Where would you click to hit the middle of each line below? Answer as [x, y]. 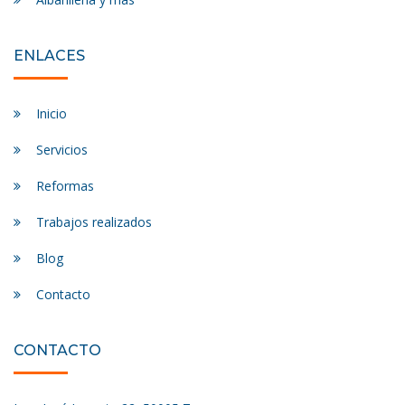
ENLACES [49, 56]
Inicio [52, 113]
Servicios [62, 150]
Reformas [65, 186]
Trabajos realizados [94, 222]
